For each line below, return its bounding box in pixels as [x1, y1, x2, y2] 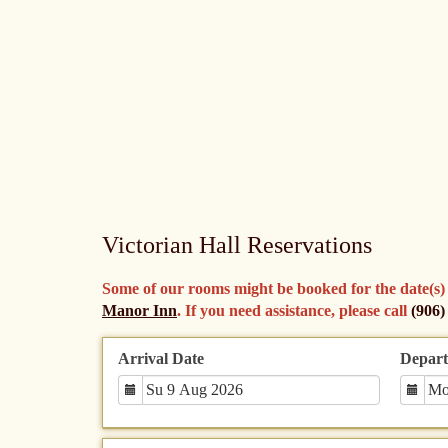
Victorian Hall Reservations [102, 232, 372, 258]
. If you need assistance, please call [177, 302, 411, 319]
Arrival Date [118, 350, 204, 367]
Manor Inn [102, 302, 177, 319]
